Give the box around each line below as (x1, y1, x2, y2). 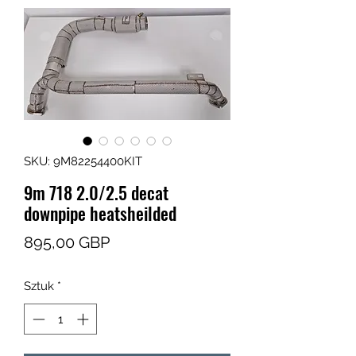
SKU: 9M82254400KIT (24, 154, 142, 169)
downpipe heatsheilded (24, 200, 176, 226)
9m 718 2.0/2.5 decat (24, 180, 168, 206)
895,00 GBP (24, 233, 110, 253)
